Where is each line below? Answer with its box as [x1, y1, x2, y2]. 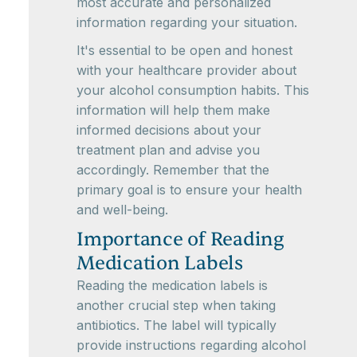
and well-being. [76, 202, 168, 218]
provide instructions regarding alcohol [76, 337, 306, 354]
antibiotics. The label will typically [76, 317, 277, 334]
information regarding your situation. [76, 14, 297, 31]
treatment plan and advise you [76, 142, 260, 159]
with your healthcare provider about [76, 62, 296, 79]
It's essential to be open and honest [76, 42, 292, 59]
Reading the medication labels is [76, 277, 268, 294]
